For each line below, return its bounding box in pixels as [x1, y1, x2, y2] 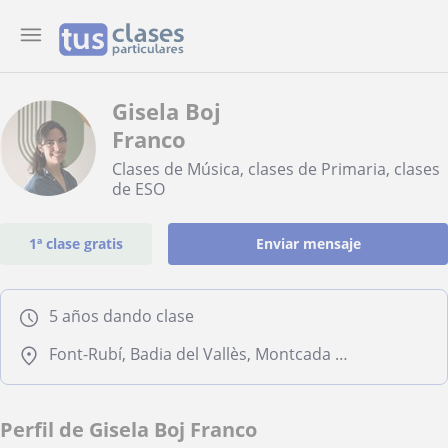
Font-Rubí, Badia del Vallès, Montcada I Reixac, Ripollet [335, 343, 348, 365]
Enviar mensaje [255, 234, 361, 253]
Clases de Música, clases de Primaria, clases [112, 158, 440, 180]
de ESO [112, 178, 165, 200]
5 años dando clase [49, 305, 194, 327]
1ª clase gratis [29, 234, 124, 253]
